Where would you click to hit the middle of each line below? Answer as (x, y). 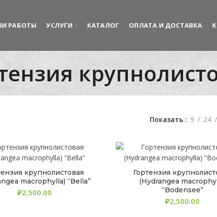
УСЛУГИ (60, 25)
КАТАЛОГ (103, 25)
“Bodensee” (182, 190)
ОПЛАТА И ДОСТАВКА (166, 25)
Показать (166, 119)
